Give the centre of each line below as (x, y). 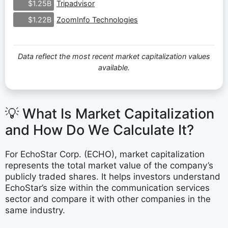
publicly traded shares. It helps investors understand (113, 176)
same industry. (35, 210)
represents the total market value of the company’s (109, 165)
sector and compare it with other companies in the (108, 199)
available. (114, 67)
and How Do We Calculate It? (99, 130)
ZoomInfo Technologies (97, 19)
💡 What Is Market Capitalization (110, 113)
